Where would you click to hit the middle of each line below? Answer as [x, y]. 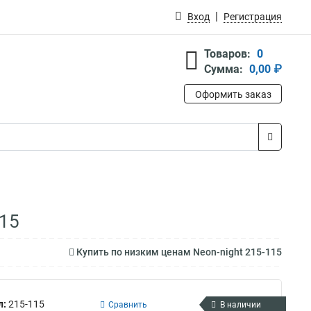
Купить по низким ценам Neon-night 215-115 [178, 252]
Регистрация [253, 17]
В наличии [241, 304]
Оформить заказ [233, 94]
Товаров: [227, 54]
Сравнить [128, 304]
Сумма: [224, 69]
